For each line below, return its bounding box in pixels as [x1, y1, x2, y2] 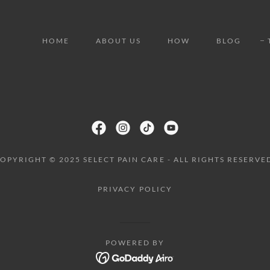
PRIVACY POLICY [98, 184, 172, 193]
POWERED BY [105, 238, 165, 247]
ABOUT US [95, 36, 141, 45]
